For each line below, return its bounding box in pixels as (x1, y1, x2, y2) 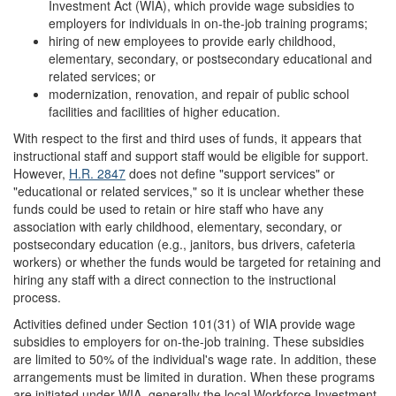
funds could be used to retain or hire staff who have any (13, 199, 324, 217)
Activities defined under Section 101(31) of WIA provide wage (13, 314, 355, 332)
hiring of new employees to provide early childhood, (49, 31, 336, 49)
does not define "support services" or (126, 164, 335, 182)
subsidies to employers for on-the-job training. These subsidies (13, 331, 364, 350)
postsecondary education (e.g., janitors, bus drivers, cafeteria (13, 234, 355, 253)
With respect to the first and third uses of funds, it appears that (13, 128, 362, 147)
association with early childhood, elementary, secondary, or (13, 217, 342, 235)
